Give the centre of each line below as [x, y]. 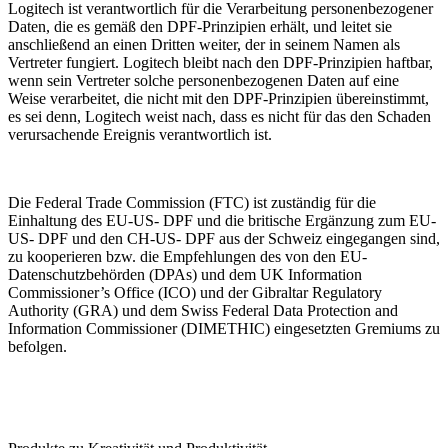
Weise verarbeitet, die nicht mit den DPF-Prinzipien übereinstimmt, [218, 99]
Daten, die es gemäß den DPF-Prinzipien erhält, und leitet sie [200, 27]
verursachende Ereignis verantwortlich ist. [140, 135]
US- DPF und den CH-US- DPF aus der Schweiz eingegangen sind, [224, 239]
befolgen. [37, 347]
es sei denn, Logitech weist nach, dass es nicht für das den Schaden [219, 117]
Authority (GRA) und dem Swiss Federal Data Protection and [203, 311]
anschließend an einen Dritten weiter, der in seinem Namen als [204, 45]
